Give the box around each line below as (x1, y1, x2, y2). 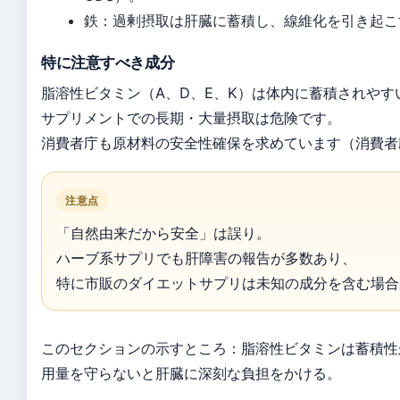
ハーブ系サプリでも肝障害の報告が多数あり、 (56, 249, 356, 267)
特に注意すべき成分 (41, 54, 175, 71)
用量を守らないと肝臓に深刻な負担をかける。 (41, 364, 341, 382)
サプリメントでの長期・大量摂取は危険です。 (41, 109, 341, 127)
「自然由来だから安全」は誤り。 (56, 224, 271, 242)
